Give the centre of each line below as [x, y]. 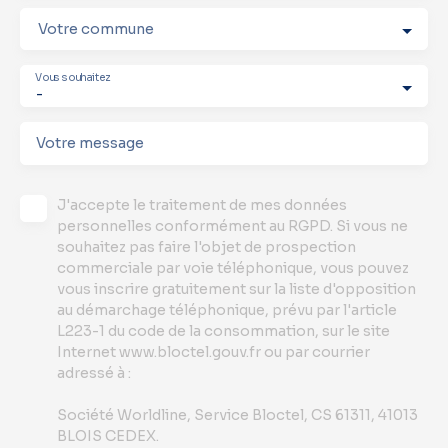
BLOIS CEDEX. [108, 436]
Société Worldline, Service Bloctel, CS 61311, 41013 [237, 415]
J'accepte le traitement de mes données [202, 205]
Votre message [90, 143]
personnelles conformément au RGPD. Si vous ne [232, 226]
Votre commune [96, 29]
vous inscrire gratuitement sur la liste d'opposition [236, 289]
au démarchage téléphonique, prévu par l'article [227, 310]
